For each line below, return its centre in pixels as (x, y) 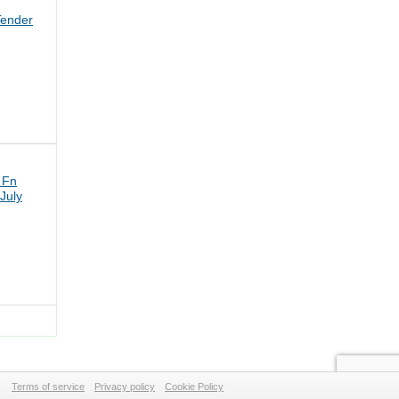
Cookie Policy (194, 387)
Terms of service (48, 387)
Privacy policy (125, 387)
